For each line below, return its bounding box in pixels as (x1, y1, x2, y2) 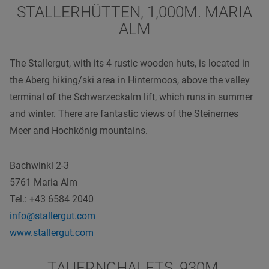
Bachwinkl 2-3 (10, 159, 69, 171)
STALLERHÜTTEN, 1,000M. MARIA (17, 2, 252, 21)
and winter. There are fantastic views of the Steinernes (10, 107, 238, 119)
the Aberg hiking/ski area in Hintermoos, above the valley (10, 74, 250, 86)
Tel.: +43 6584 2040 (10, 193, 94, 205)
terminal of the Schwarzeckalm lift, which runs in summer (10, 91, 253, 103)
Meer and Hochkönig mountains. (10, 124, 148, 136)
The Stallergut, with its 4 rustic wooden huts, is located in (10, 57, 250, 69)
